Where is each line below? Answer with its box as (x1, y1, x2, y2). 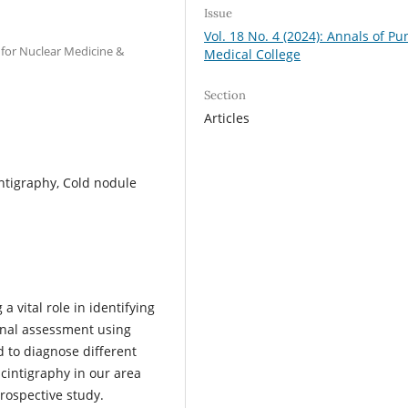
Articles (204, 108, 250, 127)
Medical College (204, 45, 301, 63)
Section (204, 87, 247, 103)
